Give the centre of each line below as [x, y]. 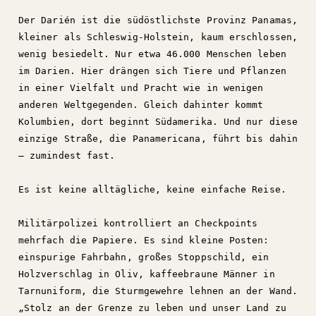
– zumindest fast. [67, 156]
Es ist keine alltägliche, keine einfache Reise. [152, 189]
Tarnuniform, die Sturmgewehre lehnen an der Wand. [158, 291]
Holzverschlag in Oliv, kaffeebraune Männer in [147, 274]
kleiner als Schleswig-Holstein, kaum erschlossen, [158, 37]
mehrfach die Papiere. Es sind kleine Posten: [144, 240]
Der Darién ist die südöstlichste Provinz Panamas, [158, 20]
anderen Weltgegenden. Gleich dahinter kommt [141, 105]
